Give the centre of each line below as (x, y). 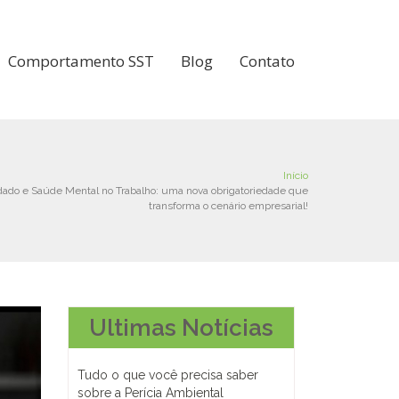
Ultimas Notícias (181, 328)
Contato (267, 61)
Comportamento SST (81, 61)
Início (296, 175)
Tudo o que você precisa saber (168, 375)
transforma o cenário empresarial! (228, 205)
